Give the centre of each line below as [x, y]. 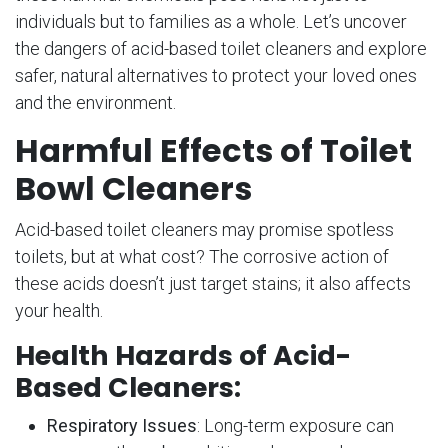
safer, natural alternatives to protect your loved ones [216, 76]
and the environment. [95, 103]
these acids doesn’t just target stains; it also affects [213, 284]
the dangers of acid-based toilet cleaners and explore [221, 49]
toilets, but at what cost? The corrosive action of [202, 257]
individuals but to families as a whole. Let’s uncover [211, 22]
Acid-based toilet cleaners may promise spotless [204, 230]
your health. [59, 311]
